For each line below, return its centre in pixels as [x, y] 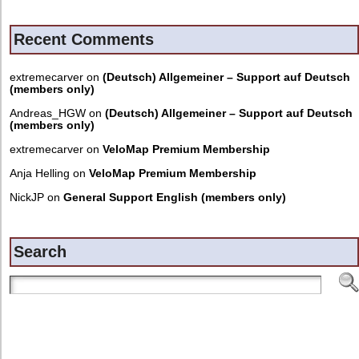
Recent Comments [84, 39]
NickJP [27, 197]
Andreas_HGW [48, 113]
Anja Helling [40, 173]
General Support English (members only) [175, 197]
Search [40, 251]
